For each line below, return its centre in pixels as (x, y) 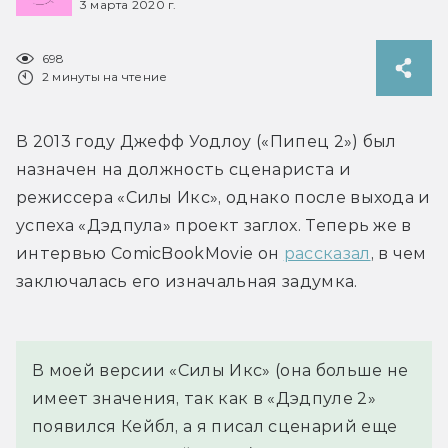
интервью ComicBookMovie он (150, 253)
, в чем (398, 253)
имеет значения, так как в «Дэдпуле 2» (204, 398)
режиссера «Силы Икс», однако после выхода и (223, 197)
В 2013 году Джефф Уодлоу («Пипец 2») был (206, 141)
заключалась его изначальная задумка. (187, 281)
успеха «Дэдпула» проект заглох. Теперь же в (214, 225)
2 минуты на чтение (105, 76)
